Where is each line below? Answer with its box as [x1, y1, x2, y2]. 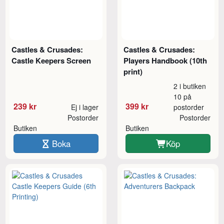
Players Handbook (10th [123, 54, 207, 66]
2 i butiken [173, 80, 206, 91]
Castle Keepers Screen [11, 54, 91, 66]
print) [123, 65, 143, 77]
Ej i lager [70, 101, 98, 112]
